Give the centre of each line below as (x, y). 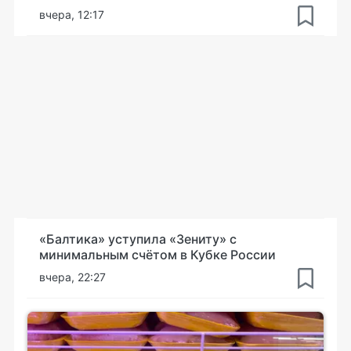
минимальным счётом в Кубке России (157, 254)
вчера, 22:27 (72, 277)
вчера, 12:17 (72, 14)
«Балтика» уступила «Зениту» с (138, 239)
